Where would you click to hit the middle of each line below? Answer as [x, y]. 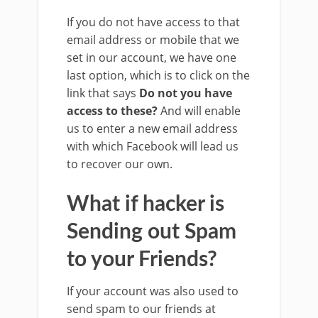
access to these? [112, 111]
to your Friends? [142, 260]
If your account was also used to [153, 291]
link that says [103, 93]
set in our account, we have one [152, 58]
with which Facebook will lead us [153, 147]
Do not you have [186, 93]
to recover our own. [120, 164]
